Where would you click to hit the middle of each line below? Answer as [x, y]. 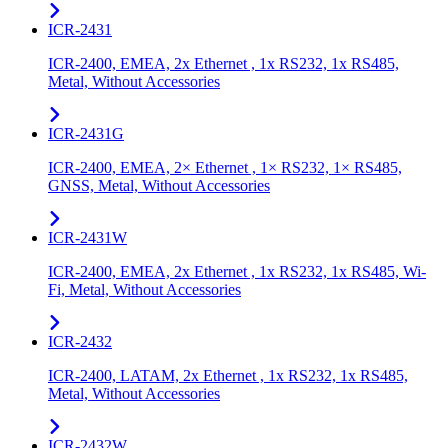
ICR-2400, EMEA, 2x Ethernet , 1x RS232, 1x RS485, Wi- [237, 271]
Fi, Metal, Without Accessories [144, 289]
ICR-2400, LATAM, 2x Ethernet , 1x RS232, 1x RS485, [228, 375]
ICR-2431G [86, 133]
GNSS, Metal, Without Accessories [159, 185]
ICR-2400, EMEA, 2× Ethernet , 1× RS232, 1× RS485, [225, 167]
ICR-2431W [87, 237]
